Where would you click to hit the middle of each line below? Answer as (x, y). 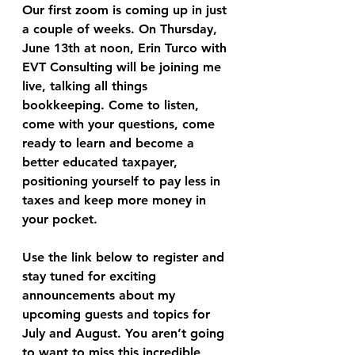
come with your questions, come (120, 124)
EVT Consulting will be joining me (124, 67)
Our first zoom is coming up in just (126, 10)
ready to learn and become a (110, 143)
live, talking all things (87, 86)
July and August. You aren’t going (125, 333)
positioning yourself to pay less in (123, 181)
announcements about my (101, 295)
